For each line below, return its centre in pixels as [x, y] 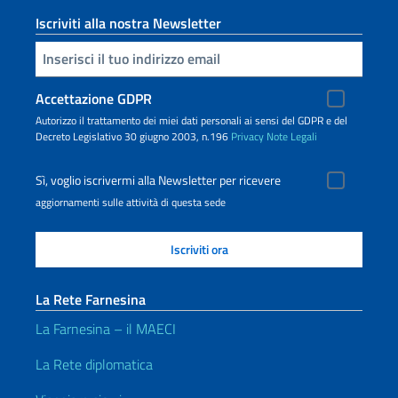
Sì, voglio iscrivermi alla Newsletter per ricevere [158, 180]
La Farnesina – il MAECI [106, 328]
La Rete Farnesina [91, 299]
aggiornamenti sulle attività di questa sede [131, 202]
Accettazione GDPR [94, 98]
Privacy [247, 136]
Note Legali [292, 136]
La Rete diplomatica [94, 364]
